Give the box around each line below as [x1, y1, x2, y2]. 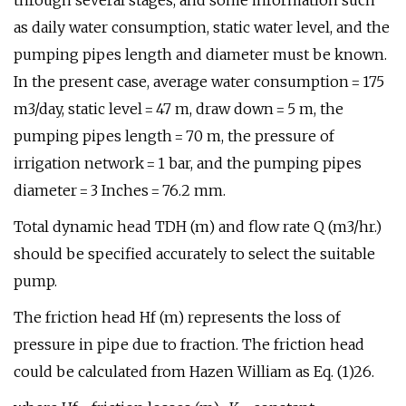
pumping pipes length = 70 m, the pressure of [14, 127, 334, 145]
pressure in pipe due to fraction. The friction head [14, 335, 364, 353]
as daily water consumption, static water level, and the [14, 18, 390, 36]
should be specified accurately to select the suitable [14, 245, 375, 263]
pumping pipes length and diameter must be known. [14, 45, 387, 63]
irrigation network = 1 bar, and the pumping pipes [14, 154, 362, 172]
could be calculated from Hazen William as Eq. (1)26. [14, 362, 374, 381]
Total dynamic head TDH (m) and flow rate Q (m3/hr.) [14, 217, 382, 236]
